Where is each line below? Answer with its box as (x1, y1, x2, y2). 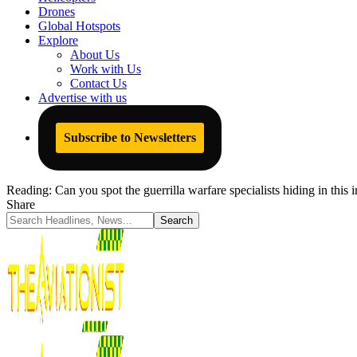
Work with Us (70, 62, 141, 76)
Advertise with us (38, 91, 127, 104)
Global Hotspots (38, 19, 120, 33)
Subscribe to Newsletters (64, 131, 196, 144)
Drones (38, 5, 75, 18)
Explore (38, 33, 78, 47)
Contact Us (70, 76, 127, 90)
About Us (70, 48, 120, 61)
